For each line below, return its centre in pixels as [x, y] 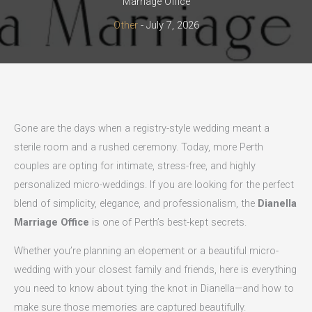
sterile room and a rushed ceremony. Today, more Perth [139, 147]
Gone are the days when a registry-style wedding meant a [142, 128]
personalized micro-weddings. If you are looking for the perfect [154, 184]
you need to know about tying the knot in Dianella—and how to [154, 289]
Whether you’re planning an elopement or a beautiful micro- [146, 251]
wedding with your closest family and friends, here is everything [155, 270]
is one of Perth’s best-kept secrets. [168, 222]
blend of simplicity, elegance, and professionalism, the [136, 203]
